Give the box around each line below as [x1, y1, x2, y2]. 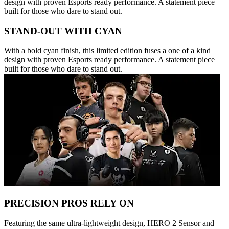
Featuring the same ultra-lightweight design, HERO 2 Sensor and [4, 218, 214, 227]
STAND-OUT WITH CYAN [4, 25, 122, 36]
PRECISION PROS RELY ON [4, 197, 134, 209]
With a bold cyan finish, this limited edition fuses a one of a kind [4, 46, 211, 55]
